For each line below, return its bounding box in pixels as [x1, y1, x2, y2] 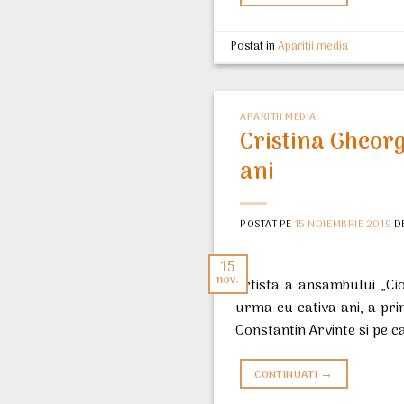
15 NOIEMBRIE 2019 [294, 216, 392, 233]
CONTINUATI [254, 365, 321, 384]
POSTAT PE [240, 216, 295, 233]
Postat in [231, 36, 279, 56]
